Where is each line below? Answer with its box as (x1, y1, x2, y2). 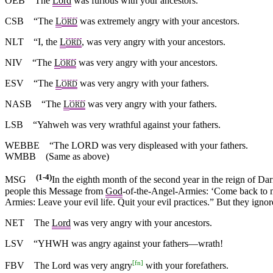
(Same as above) (36, 151, 109, 162)
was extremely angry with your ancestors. (77, 16, 239, 27)
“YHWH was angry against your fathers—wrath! (34, 238, 223, 249)
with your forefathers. (143, 260, 229, 271)
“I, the (24, 37, 60, 48)
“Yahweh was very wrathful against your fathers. (23, 119, 221, 130)
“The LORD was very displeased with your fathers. (49, 140, 248, 151)
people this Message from (5, 185, 105, 196)
